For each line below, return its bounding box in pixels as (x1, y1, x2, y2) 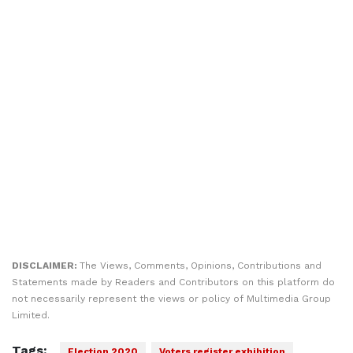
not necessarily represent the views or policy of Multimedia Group (12, 293, 331, 304)
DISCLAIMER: (12, 260, 80, 271)
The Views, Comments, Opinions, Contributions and (80, 260, 321, 271)
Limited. (12, 310, 50, 321)
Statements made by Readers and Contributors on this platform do (12, 277, 335, 288)
